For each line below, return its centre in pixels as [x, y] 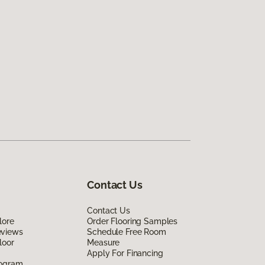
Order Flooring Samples [132, 222]
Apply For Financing [125, 253]
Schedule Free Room [127, 232]
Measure [104, 243]
